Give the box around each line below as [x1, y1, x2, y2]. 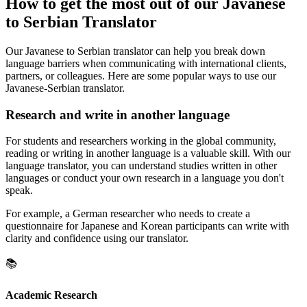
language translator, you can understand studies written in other [5, 160, 277, 172]
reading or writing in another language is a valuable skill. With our [5, 147, 291, 160]
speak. [5, 184, 33, 197]
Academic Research [5, 288, 97, 301]
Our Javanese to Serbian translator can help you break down [5, 45, 265, 57]
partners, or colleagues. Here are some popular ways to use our [5, 69, 276, 82]
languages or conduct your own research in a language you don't [5, 172, 284, 184]
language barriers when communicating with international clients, [5, 57, 286, 69]
